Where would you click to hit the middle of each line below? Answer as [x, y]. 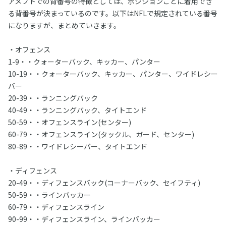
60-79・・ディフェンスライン [56, 207]
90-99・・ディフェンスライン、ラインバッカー [84, 219]
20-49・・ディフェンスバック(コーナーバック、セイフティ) [104, 183]
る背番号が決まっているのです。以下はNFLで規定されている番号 [112, 13]
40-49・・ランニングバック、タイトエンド [77, 110]
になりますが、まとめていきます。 [64, 25]
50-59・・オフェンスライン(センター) [69, 122]
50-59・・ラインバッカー [49, 195]
